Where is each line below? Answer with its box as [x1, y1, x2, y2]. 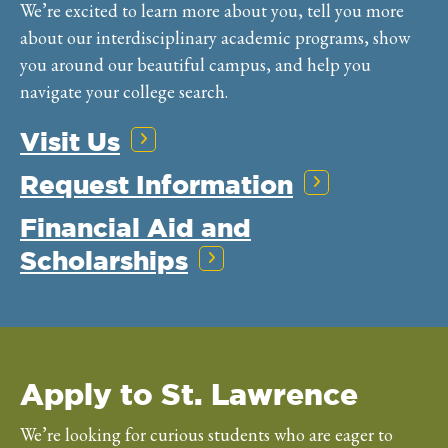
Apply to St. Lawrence [20, 377, 358, 412]
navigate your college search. [20, 80, 228, 104]
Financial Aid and [20, 213, 251, 243]
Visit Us [20, 127, 120, 157]
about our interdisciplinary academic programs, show [20, 26, 410, 50]
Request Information [20, 170, 293, 200]
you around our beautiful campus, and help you [20, 53, 371, 77]
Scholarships [20, 246, 188, 276]
